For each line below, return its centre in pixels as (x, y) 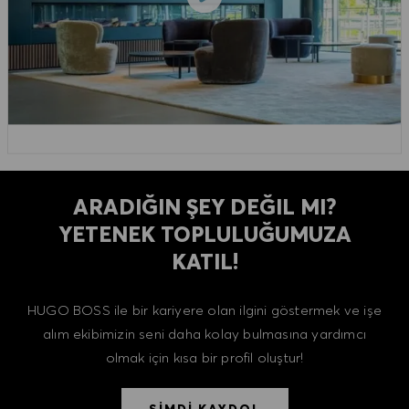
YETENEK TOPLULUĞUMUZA (204, 234)
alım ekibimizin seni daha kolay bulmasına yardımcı (204, 333)
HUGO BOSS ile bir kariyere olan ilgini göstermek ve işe (205, 309)
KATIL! (204, 261)
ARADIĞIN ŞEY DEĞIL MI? (204, 206)
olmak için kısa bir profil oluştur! (204, 357)
